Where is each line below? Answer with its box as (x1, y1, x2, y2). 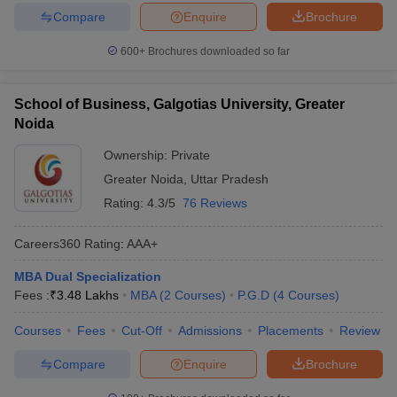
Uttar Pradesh (191, 172, 269, 186)
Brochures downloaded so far (145, 45, 290, 58)
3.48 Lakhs (57, 288, 119, 302)
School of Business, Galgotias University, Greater (14, 97, 345, 112)
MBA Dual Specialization (14, 269, 161, 284)
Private (171, 148, 210, 162)
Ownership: (104, 148, 171, 162)
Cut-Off (121, 323, 162, 338)
